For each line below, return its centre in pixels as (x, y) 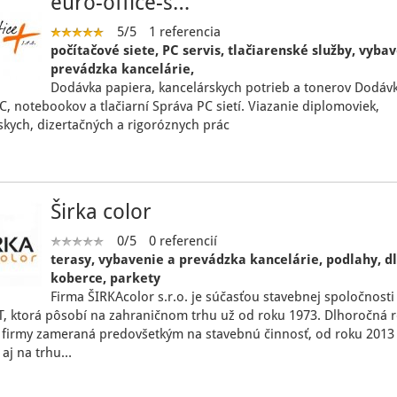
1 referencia (184, 32)
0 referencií (183, 241)
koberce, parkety (105, 278)
